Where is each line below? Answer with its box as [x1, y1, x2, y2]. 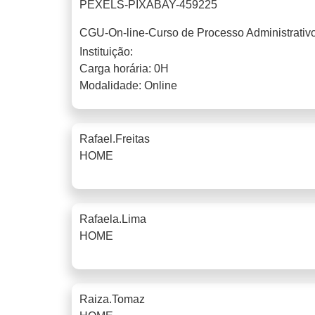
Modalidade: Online [79, 79, 177, 91]
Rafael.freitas [79, 132, 150, 145]
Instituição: [79, 45, 133, 58]
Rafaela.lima [79, 212, 146, 225]
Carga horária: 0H [79, 62, 169, 75]
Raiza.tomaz [79, 292, 145, 305]
